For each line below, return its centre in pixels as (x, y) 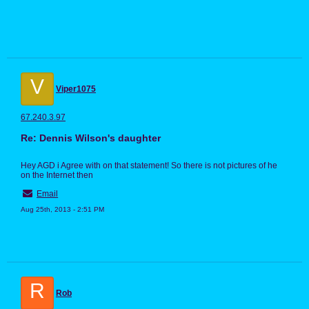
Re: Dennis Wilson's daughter (91, 138)
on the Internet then (57, 176)
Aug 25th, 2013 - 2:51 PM (62, 210)
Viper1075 (76, 89)
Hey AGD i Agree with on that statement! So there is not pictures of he (149, 166)
